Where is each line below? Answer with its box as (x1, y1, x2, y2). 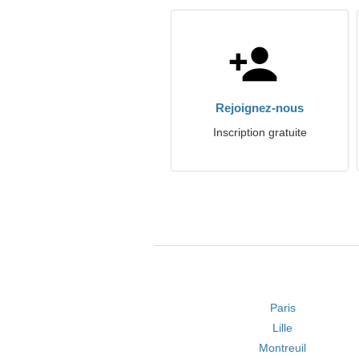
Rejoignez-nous (216, 101, 304, 115)
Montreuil (259, 341, 307, 354)
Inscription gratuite (212, 126, 307, 139)
